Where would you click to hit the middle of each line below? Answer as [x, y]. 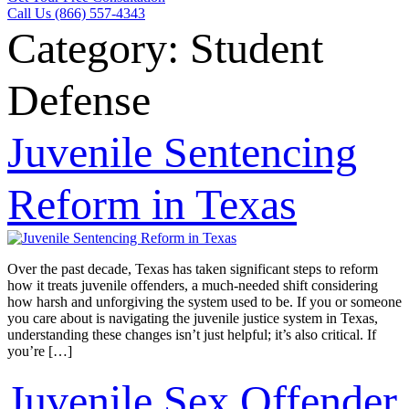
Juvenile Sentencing [182, 152]
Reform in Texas [152, 204]
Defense [79, 100]
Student [257, 48]
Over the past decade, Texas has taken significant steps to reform [193, 269]
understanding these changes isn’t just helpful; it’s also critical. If [192, 335]
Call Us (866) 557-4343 [76, 13]
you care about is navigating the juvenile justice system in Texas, [193, 318]
